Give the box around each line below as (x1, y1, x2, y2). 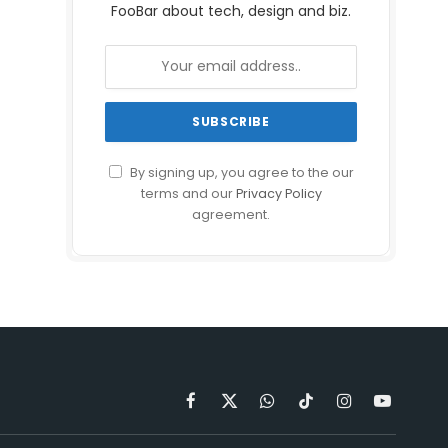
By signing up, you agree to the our (126, 163, 354, 181)
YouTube (381, 398, 445, 419)
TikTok (304, 398, 349, 419)
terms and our (140, 184, 236, 202)
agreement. (192, 205, 270, 223)
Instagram (342, 398, 415, 419)
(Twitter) (227, 419, 291, 440)
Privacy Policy (235, 184, 322, 202)
